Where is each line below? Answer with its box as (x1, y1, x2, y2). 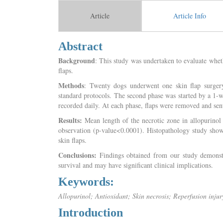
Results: (58, 115, 85, 125)
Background (58, 55, 95, 66)
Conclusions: (58, 150, 97, 160)
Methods (58, 80, 84, 91)
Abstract (58, 40, 103, 53)
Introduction (58, 206, 123, 219)
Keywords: (58, 175, 114, 188)
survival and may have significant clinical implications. (58, 160, 213, 170)
